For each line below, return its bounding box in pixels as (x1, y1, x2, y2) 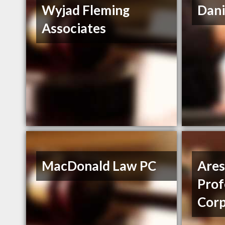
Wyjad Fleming (42, 2, 130, 19)
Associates (42, 20, 106, 37)
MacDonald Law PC (42, 158, 157, 174)
